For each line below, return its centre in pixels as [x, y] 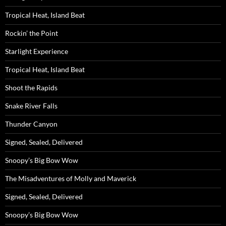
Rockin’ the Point [32, 33]
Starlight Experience [37, 51]
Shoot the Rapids [31, 88]
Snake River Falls [31, 106]
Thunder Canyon [31, 124]
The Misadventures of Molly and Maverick [71, 178]
